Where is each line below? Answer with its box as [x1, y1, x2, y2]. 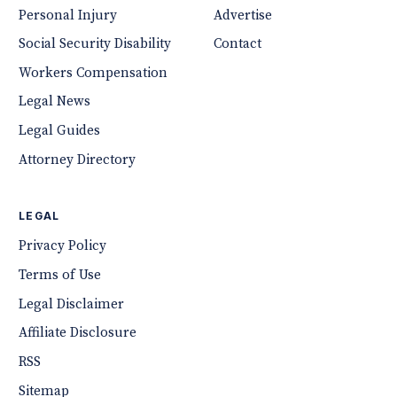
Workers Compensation [19, 64, 168, 82]
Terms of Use [19, 266, 102, 284]
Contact [214, 35, 261, 53]
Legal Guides [19, 122, 101, 140]
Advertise [214, 6, 272, 24]
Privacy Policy [19, 237, 107, 255]
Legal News [19, 93, 91, 111]
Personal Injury [19, 6, 118, 24]
